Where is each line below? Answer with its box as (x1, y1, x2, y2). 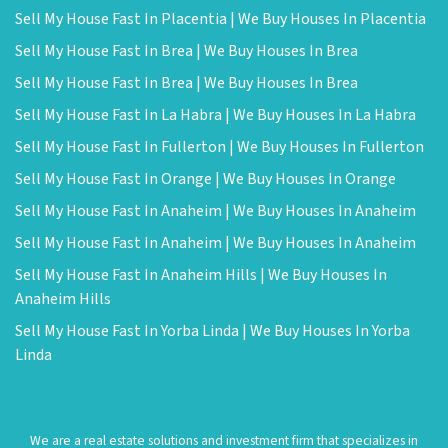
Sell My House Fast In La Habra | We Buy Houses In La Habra (15, 104, 416, 127)
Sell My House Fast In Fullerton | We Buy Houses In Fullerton (15, 136, 424, 159)
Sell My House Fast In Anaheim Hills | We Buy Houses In (15, 264, 387, 287)
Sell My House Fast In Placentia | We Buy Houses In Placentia (15, 8, 426, 31)
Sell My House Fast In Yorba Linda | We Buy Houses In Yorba (15, 320, 410, 343)
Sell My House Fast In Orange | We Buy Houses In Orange (15, 168, 396, 191)
